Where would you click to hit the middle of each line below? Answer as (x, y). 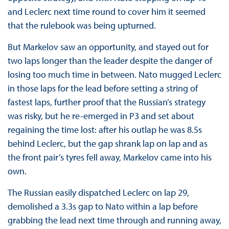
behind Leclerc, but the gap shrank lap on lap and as (107, 144)
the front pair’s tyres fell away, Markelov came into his (109, 157)
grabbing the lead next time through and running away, (114, 220)
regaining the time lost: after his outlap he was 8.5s (105, 130)
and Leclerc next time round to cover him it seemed (106, 12)
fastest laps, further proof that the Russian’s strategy (106, 102)
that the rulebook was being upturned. (82, 26)
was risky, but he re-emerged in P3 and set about (101, 116)
